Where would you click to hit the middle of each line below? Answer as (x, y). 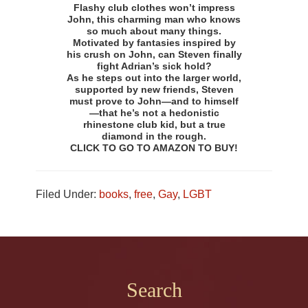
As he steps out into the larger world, (154, 78)
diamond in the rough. (154, 136)
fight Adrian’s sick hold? (154, 66)
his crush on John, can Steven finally (154, 55)
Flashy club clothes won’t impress (154, 8)
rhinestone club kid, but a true (154, 125)
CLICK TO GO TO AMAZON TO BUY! (154, 148)
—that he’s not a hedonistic (154, 113)
